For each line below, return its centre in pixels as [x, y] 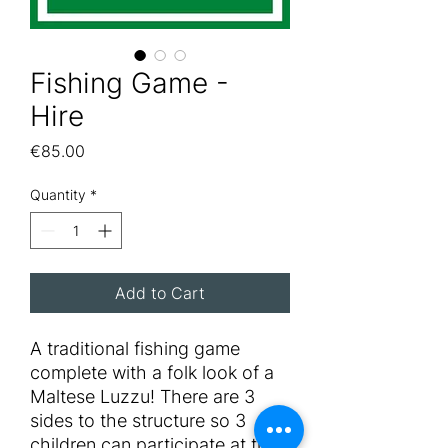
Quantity [58, 195]
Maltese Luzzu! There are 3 [142, 397]
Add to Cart [160, 293]
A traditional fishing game [135, 349]
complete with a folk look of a [152, 373]
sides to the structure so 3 [138, 421]
